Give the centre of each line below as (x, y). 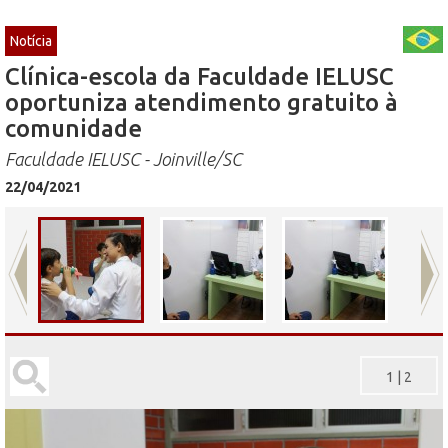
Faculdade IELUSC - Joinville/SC (123, 158)
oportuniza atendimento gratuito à (201, 102)
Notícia (31, 40)
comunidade (73, 128)
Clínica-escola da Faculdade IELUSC (199, 76)
